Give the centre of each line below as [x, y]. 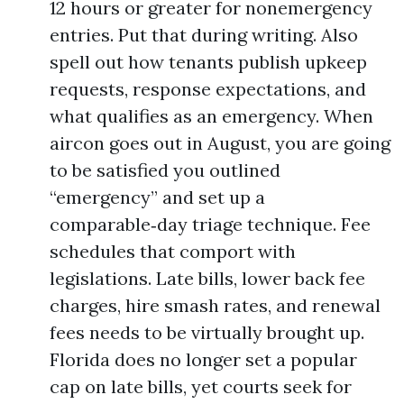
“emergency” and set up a [157, 197]
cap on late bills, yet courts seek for [201, 386]
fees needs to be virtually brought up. [207, 332]
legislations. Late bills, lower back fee [207, 278]
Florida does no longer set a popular [203, 359]
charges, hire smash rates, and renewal [215, 305]
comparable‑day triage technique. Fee [210, 224]
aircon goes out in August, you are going [220, 143]
